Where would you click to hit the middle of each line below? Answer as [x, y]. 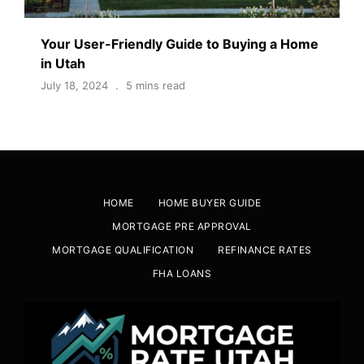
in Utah [63, 63]
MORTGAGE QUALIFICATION [123, 249]
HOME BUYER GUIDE [210, 202]
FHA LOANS [182, 273]
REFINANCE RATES [265, 249]
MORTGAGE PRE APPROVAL [182, 226]
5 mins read [156, 85]
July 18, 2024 [74, 85]
